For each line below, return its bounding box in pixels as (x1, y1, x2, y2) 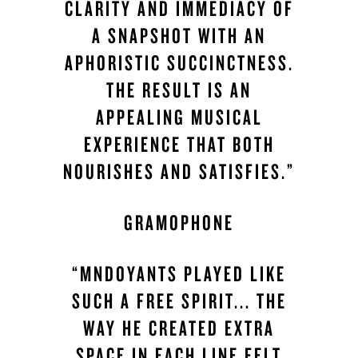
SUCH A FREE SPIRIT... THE (71, 287, 287, 315)
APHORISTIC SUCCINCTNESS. (64, 49, 294, 77)
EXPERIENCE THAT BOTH (83, 130, 275, 158)
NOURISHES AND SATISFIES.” (63, 157, 295, 185)
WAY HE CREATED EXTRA (83, 314, 275, 342)
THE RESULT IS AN (106, 76, 252, 104)
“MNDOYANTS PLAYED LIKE (72, 260, 286, 288)
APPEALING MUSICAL (95, 103, 263, 131)
